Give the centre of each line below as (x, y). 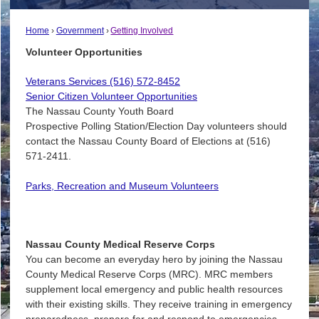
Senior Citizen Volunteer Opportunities (111, 96)
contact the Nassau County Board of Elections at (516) (148, 141)
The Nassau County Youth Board (99, 111)
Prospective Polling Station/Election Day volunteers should (156, 126)
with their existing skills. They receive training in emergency (158, 304)
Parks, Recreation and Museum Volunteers (122, 185)
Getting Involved (142, 30)
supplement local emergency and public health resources (154, 289)
